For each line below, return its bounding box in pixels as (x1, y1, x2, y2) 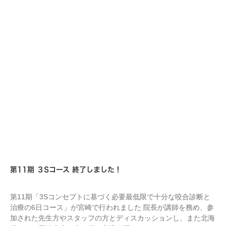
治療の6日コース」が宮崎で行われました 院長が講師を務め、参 (10, 203, 214, 212)
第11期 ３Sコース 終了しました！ (10, 165, 122, 173)
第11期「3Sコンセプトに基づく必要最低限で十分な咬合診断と (10, 193, 210, 201)
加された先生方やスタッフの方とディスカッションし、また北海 (10, 214, 215, 222)
